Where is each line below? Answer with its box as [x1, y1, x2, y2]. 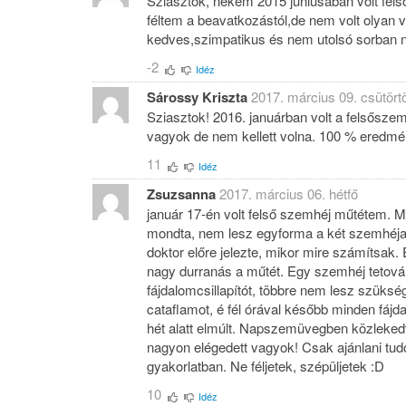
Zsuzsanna [147, 184, 216, 205]
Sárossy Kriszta [147, 87, 247, 108]
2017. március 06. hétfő [219, 184, 358, 204]
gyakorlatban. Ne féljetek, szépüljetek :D [147, 356, 384, 376]
